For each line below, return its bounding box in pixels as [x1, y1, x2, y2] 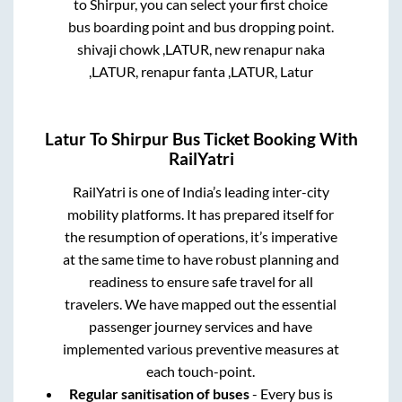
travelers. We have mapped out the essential [65, 295, 337, 313]
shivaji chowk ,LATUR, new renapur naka [76, 39, 325, 57]
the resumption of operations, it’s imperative [64, 228, 337, 246]
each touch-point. [146, 363, 256, 380]
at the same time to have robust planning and [62, 250, 339, 268]
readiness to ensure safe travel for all [88, 273, 313, 291]
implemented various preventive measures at [62, 340, 339, 358]
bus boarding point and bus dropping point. [67, 17, 334, 35]
